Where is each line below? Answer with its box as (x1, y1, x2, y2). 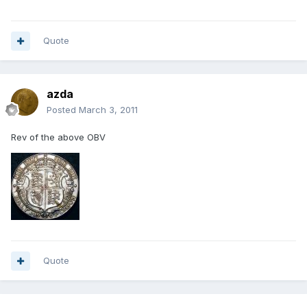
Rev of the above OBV (11, 132, 106, 143)
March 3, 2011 (79, 104, 138, 116)
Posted (47, 104, 79, 116)
